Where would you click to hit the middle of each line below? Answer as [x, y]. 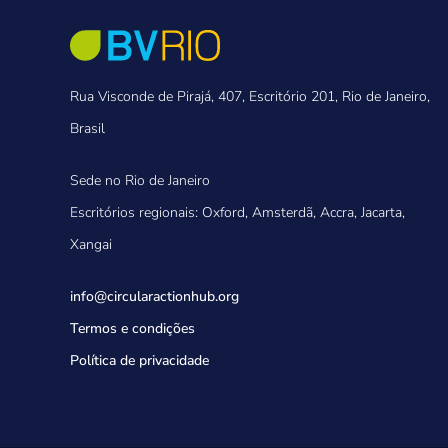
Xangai [91, 245]
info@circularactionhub [142, 297]
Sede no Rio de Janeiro [140, 181]
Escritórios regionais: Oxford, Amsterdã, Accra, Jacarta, [237, 213]
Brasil [87, 129]
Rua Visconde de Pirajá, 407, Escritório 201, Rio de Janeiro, [250, 97]
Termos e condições [132, 329]
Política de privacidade [139, 361]
